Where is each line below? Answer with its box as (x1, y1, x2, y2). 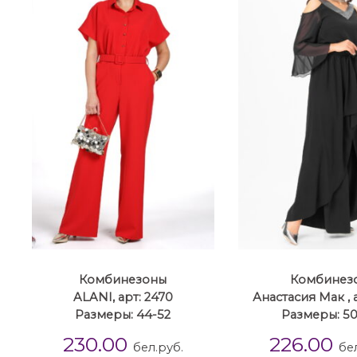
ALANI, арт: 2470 (73, 290, 173, 305)
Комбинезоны (79, 273, 167, 288)
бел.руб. (132, 339, 183, 355)
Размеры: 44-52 (75, 308, 171, 323)
